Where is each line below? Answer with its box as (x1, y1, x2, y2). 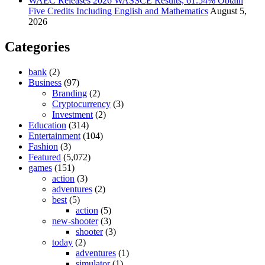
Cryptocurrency (52, 98, 111, 109)
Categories (5, 39, 70, 54)
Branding (52, 88, 87, 98)
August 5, (210, 6, 247, 17)
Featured (28, 151, 61, 162)
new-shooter (52, 215, 98, 226)
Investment (52, 109, 93, 119)
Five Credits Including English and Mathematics (28, 6, 208, 17)
